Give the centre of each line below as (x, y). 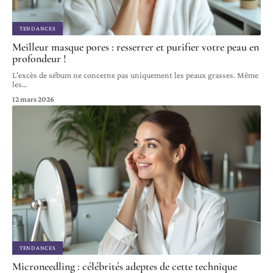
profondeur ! (39, 59)
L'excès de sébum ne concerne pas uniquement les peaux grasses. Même (135, 75)
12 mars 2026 (33, 99)
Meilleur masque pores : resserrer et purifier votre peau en (136, 47)
